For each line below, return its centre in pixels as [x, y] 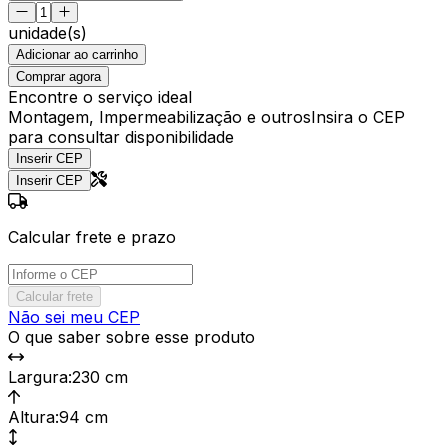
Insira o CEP [358, 116]
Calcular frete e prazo [92, 236]
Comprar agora [58, 76]
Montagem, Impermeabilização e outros [159, 116]
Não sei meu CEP [74, 316]
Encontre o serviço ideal [100, 96]
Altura [31, 416]
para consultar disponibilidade [121, 136]
